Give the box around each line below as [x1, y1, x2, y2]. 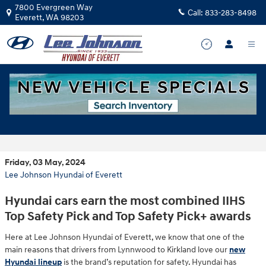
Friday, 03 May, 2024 [5, 157, 85, 167]
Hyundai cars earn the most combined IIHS [5, 194, 245, 209]
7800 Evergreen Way [15, 2, 93, 12]
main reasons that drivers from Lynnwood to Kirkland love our [5, 244, 229, 255]
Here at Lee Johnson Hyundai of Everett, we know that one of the [5, 232, 245, 242]
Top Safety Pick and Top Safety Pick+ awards [5, 209, 251, 224]
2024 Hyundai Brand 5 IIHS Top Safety [5, 106, 229, 122]
